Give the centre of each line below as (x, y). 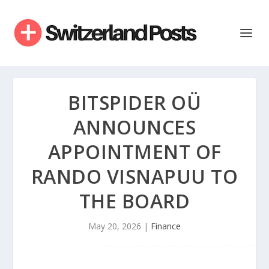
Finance (166, 226)
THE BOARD (134, 201)
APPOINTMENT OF (134, 152)
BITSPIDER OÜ (134, 102)
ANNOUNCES (134, 127)
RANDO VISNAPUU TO (134, 176)
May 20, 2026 (115, 226)
